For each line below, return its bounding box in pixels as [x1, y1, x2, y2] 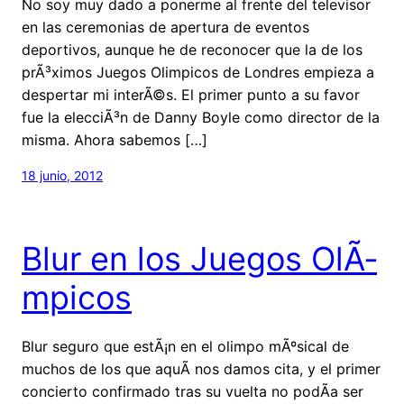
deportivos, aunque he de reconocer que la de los [22, 40, 363, 59]
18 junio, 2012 [22, 167, 103, 183]
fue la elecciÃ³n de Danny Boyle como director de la [22, 107, 380, 126]
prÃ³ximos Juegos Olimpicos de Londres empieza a [22, 62, 374, 81]
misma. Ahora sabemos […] [22, 130, 207, 149]
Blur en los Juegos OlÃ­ [22, 238, 377, 279]
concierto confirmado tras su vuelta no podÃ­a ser [22, 381, 363, 400]
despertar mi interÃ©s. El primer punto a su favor [22, 85, 360, 104]
